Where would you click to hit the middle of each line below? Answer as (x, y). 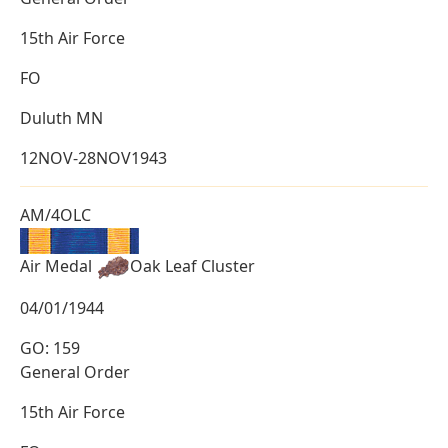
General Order (75, 372)
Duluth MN (61, 118)
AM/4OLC (55, 215)
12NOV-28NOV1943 (93, 158)
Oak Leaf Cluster (192, 265)
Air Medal (58, 265)
